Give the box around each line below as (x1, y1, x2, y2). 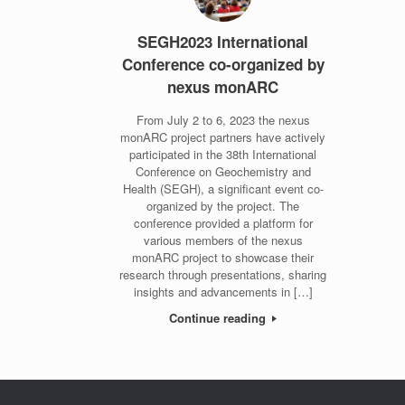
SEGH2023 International (137, 31, 309, 52)
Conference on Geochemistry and (135, 162, 311, 180)
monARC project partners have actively (120, 127, 326, 146)
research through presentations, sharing (119, 265, 327, 283)
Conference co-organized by (121, 53, 325, 75)
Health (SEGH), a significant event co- (122, 179, 324, 197)
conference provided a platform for (133, 213, 313, 231)
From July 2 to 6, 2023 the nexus (136, 110, 310, 128)
